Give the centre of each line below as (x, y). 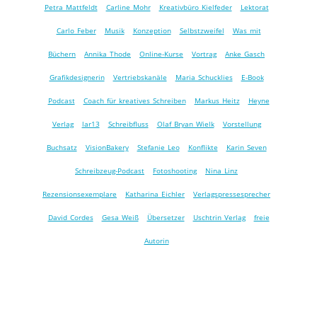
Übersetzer (166, 217)
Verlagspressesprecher (232, 194)
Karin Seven (246, 147)
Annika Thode (108, 53)
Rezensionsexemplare (80, 194)
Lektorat (254, 7)
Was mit (247, 30)
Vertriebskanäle (140, 77)
